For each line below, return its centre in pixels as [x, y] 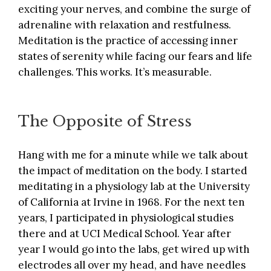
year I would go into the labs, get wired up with [134, 250]
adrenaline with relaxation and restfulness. [125, 25]
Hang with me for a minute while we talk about [133, 155]
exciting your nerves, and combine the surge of [134, 9]
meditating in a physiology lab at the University [134, 187]
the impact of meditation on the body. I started [133, 171]
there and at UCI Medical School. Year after [125, 234]
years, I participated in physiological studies [126, 218]
